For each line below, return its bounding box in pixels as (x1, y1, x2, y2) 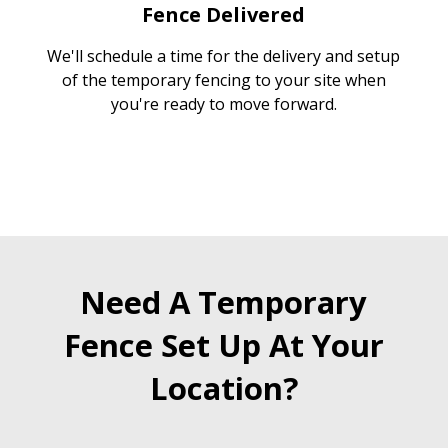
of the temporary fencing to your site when (61, 69, 386, 91)
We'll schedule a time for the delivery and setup (47, 45, 401, 67)
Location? (149, 367, 298, 409)
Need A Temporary (80, 281, 368, 323)
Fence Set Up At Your (63, 324, 384, 366)
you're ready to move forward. (110, 93, 337, 115)
